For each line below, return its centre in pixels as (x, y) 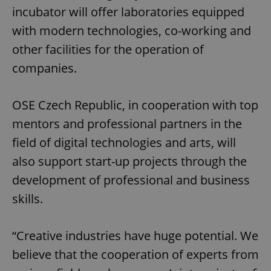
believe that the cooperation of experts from (135, 255)
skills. (28, 199)
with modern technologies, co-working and (132, 31)
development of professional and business (131, 180)
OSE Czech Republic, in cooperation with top (135, 105)
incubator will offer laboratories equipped (128, 12)
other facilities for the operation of (108, 50)
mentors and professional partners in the (127, 124)
